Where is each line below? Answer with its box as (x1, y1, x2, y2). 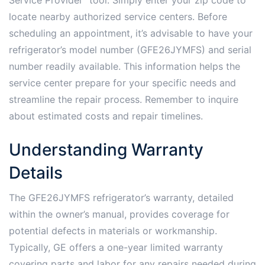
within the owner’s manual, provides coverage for (9, 208, 230, 220)
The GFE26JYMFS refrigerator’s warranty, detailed (9, 191, 234, 203)
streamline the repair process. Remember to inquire (9, 93, 238, 105)
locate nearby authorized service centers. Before (9, 10, 227, 22)
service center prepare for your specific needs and (9, 76, 236, 89)
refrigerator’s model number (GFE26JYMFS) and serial (9, 43, 251, 56)
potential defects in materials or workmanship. (9, 224, 217, 237)
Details (9, 162, 63, 183)
